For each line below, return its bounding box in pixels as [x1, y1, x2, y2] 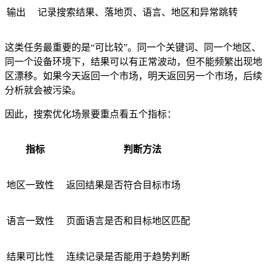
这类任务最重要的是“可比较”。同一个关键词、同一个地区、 [5, 42, 261, 53]
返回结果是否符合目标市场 [66, 180, 181, 191]
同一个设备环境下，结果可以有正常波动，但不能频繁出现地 [5, 57, 262, 67]
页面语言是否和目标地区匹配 [66, 216, 190, 226]
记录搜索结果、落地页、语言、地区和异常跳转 [38, 7, 238, 18]
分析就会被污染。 [5, 85, 81, 96]
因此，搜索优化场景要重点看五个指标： [5, 109, 176, 120]
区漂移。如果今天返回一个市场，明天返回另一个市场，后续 [5, 71, 262, 82]
